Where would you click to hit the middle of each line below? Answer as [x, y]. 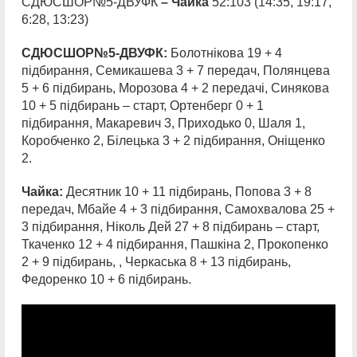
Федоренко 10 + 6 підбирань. [106, 279]
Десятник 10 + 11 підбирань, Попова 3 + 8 [189, 192]
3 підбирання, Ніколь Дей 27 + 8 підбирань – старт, [171, 227]
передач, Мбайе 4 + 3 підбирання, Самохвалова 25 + [178, 209]
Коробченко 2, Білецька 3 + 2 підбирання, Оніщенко [173, 141]
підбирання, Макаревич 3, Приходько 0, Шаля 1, [163, 123]
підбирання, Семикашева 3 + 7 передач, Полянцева [176, 71]
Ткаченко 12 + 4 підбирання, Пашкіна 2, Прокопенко [175, 244]
